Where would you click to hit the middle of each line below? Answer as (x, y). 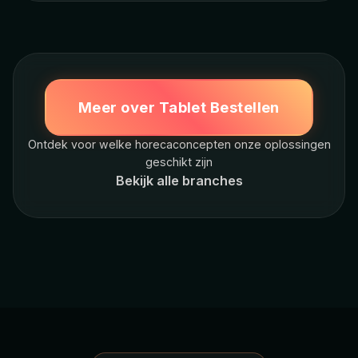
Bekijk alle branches (179, 180)
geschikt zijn (179, 161)
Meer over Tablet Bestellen (179, 107)
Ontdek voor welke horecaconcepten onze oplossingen (179, 144)
